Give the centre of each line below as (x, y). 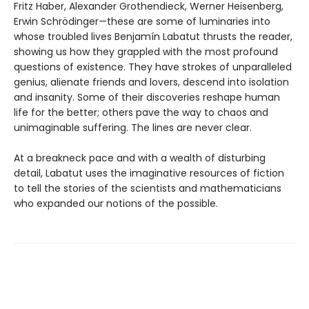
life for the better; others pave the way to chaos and (141, 112)
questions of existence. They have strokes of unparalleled (153, 67)
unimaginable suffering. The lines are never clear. (133, 127)
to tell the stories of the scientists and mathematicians (148, 188)
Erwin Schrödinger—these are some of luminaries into (142, 21)
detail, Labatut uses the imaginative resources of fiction (149, 173)
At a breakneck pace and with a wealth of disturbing (140, 158)
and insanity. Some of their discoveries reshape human (147, 97)
